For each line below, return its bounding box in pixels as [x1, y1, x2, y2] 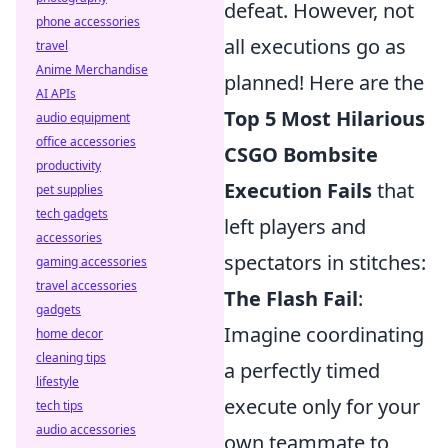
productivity [36, 157, 101, 174]
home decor [36, 325, 103, 342]
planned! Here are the [224, 69, 424, 96]
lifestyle [36, 373, 79, 390]
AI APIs [36, 85, 76, 102]
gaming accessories [36, 253, 147, 270]
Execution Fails [224, 177, 372, 204]
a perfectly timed [224, 357, 380, 384]
